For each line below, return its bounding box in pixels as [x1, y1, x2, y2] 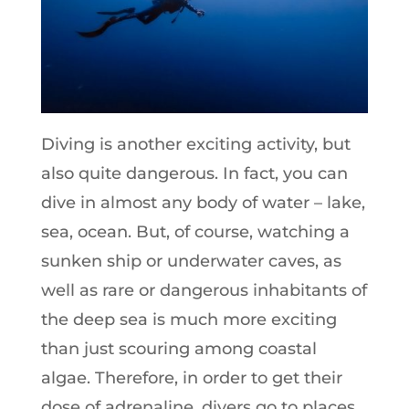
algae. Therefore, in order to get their [40, 368, 342, 389]
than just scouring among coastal [40, 339, 317, 360]
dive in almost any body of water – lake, [40, 193, 365, 214]
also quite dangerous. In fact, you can [40, 163, 348, 184]
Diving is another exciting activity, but [40, 134, 351, 155]
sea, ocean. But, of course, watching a [40, 222, 350, 243]
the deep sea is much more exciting [40, 309, 337, 330]
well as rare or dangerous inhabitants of [40, 280, 367, 301]
